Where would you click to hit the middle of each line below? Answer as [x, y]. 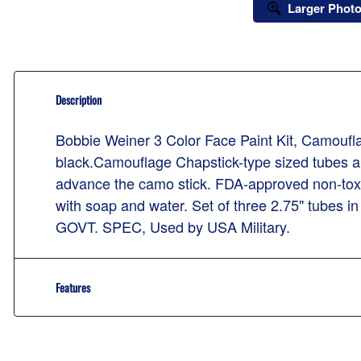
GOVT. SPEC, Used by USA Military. [173, 226]
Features [73, 287]
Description [79, 100]
